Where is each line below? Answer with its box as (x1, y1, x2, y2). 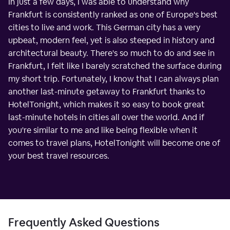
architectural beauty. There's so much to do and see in (8, 47, 215, 59)
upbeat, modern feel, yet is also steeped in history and (8, 34, 215, 46)
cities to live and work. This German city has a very (8, 22, 200, 33)
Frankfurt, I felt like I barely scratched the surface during (8, 60, 222, 71)
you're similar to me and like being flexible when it (8, 124, 198, 136)
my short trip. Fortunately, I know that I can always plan (8, 73, 219, 84)
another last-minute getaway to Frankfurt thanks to (8, 86, 205, 97)
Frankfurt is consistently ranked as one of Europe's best (8, 9, 218, 20)
